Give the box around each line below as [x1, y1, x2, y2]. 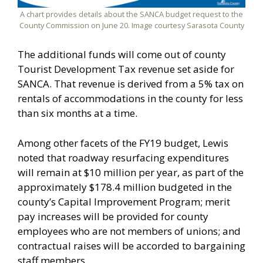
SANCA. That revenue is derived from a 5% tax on [18, 77, 244, 91]
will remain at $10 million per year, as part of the [18, 165, 244, 179]
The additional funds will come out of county [18, 48, 226, 62]
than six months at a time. [18, 106, 137, 120]
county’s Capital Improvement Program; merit [18, 194, 230, 208]
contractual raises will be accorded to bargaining [18, 238, 245, 252]
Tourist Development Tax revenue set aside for [18, 62, 234, 76]
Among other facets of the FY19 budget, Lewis [18, 136, 228, 150]
